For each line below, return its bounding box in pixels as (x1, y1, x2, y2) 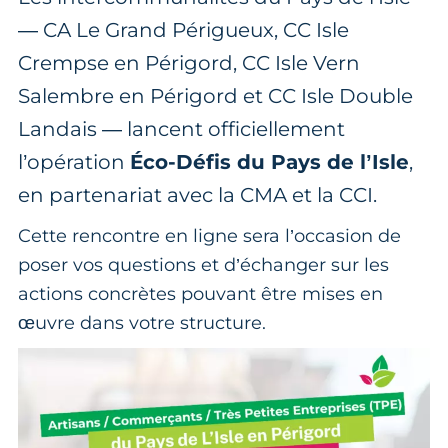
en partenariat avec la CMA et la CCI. (18, 182, 377, 207)
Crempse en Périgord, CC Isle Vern (18, 50, 360, 75)
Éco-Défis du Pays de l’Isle (130, 149, 409, 174)
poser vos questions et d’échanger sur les (18, 253, 389, 276)
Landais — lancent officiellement (18, 116, 345, 141)
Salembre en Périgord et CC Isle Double (18, 83, 413, 108)
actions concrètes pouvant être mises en (18, 282, 383, 305)
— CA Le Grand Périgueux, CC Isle (18, 17, 349, 42)
